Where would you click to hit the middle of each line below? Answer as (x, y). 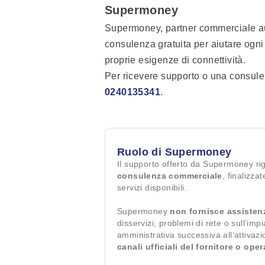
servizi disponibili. (152, 188)
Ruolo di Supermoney (174, 152)
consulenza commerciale (170, 176)
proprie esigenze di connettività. (177, 60)
